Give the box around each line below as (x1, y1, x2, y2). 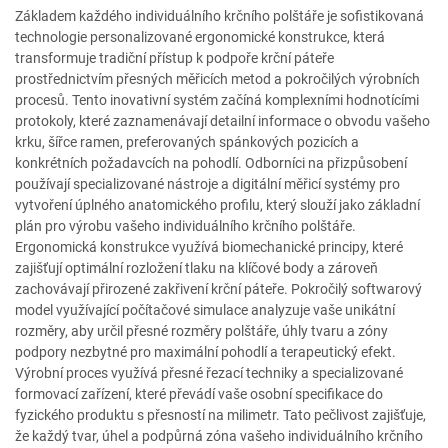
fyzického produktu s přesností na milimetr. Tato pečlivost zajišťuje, (15, 407, 426, 423)
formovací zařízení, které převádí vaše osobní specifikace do (15, 386, 383, 402)
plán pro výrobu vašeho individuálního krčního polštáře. (15, 218, 356, 234)
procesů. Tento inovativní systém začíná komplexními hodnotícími (15, 92, 419, 108)
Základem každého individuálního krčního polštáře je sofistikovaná (15, 8, 424, 24)
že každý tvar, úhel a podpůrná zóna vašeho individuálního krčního (15, 428, 423, 444)
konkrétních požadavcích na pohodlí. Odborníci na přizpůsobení (15, 155, 407, 171)
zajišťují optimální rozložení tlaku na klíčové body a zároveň (15, 260, 378, 276)
